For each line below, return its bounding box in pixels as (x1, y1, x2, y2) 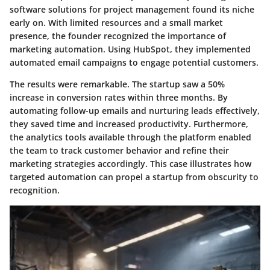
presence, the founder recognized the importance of (10, 30, 226, 42)
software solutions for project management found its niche (10, 3, 254, 15)
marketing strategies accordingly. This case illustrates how (10, 157, 251, 169)
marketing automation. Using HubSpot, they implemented (10, 43, 251, 55)
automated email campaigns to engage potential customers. (10, 56, 259, 68)
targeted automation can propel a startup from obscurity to (10, 171, 259, 183)
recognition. (10, 184, 60, 196)
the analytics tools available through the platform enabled (10, 131, 251, 143)
